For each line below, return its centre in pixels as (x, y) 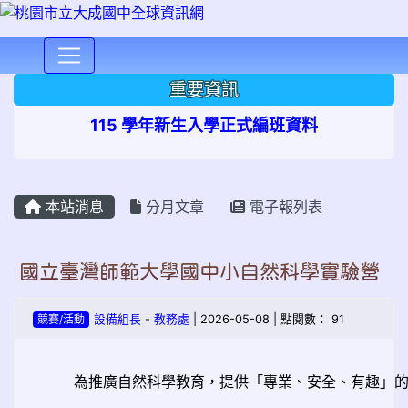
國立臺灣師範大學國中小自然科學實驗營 (199, 271)
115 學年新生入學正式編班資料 (204, 125)
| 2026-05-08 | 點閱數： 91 (266, 319)
